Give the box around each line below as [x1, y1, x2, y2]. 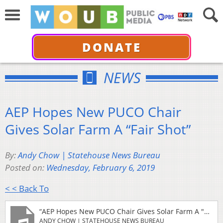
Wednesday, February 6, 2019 [46, 162, 155, 174]
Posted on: [5, 162, 46, 174]
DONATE [82, 38, 141, 55]
